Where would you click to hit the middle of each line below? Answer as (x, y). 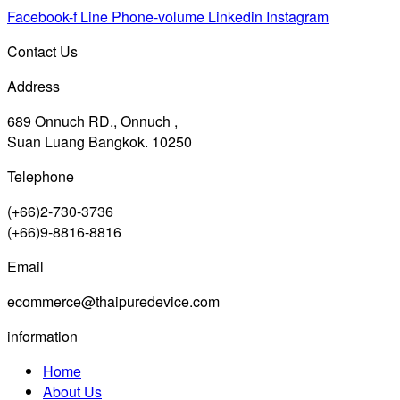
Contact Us (42, 51)
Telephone (41, 176)
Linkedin (235, 16)
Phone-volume (158, 16)
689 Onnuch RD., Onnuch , (92, 121)
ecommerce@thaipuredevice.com (113, 301)
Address (33, 86)
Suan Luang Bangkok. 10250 (100, 141)
